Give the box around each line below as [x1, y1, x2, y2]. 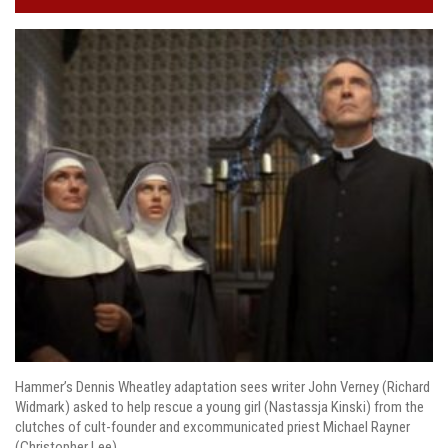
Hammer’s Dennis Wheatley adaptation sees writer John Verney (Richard [15, 377, 430, 396]
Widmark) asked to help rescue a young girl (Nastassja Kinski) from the [15, 397, 424, 416]
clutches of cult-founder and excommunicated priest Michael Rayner [15, 417, 410, 436]
